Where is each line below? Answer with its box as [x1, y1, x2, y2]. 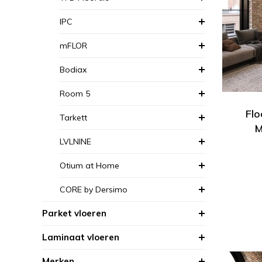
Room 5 [60, 88, 90, 99]
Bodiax [60, 64, 87, 75]
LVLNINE [60, 136, 91, 147]
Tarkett [60, 112, 87, 123]
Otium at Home [60, 160, 119, 171]
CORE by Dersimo [60, 184, 127, 195]
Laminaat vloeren [42, 232, 119, 243]
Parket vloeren [42, 208, 106, 219]
